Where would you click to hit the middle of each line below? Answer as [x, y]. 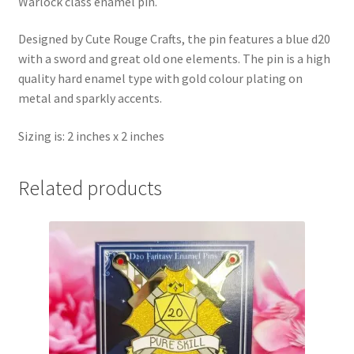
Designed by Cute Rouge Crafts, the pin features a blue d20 [174, 39]
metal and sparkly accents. [90, 98]
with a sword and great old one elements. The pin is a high [174, 59]
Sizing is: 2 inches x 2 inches [91, 136]
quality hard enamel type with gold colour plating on [160, 79]
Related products [90, 188]
